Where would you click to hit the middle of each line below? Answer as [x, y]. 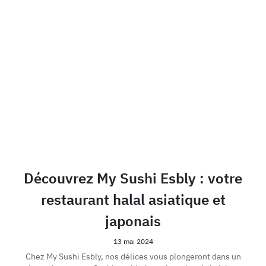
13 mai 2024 [133, 241]
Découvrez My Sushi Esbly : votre [133, 178]
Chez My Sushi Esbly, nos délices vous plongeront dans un [133, 257]
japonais [133, 221]
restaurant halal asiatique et [133, 200]
